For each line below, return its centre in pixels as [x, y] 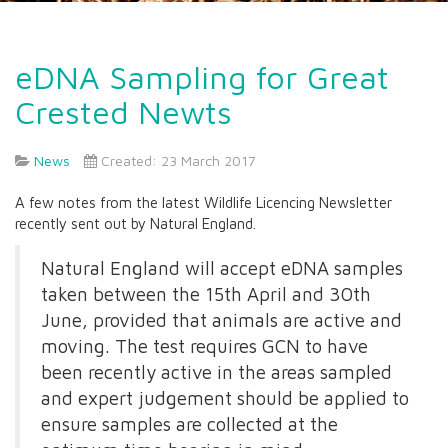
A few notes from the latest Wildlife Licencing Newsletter [203, 202]
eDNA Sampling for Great [202, 77]
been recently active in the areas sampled [216, 372]
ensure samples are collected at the [189, 424]
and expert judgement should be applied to [225, 398]
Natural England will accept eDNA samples [222, 268]
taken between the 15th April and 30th [206, 294]
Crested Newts [123, 112]
